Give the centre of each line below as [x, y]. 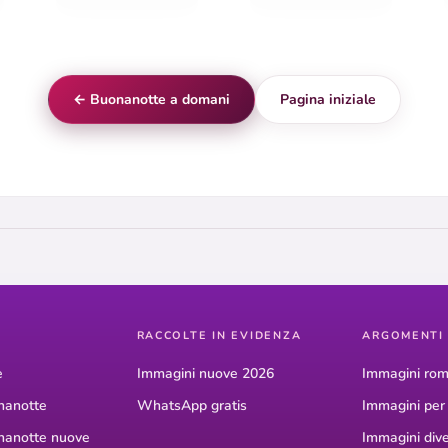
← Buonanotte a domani [151, 100]
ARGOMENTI [403, 336]
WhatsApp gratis [191, 406]
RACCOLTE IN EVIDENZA [219, 336]
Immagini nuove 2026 [205, 374]
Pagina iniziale [327, 100]
